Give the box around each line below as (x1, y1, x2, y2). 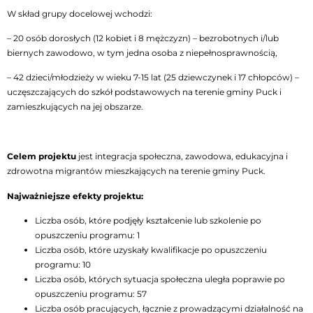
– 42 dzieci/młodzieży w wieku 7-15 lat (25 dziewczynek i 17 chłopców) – (7, 72, 299, 83)
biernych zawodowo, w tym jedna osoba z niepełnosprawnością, (7, 47, 277, 58)
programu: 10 (35, 259, 91, 270)
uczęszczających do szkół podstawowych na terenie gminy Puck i (7, 87, 282, 98)
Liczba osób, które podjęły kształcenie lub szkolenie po (35, 214, 261, 226)
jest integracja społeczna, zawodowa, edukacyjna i (76, 151, 288, 162)
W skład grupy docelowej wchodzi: (7, 8, 152, 19)
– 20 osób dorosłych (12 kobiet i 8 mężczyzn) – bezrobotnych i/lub (7, 32, 279, 43)
